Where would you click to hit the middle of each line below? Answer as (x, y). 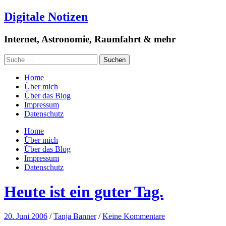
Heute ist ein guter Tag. (84, 191)
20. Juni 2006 (26, 216)
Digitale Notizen (46, 16)
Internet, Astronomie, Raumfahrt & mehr (90, 39)
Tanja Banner (75, 216)
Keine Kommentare (134, 216)
